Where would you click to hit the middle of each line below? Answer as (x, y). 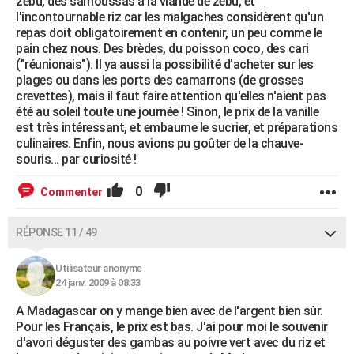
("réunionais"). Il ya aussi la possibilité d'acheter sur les (164, 65)
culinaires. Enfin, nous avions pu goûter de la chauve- (160, 144)
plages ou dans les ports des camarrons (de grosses (160, 81)
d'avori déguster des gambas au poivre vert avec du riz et (171, 343)
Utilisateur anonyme (99, 269)
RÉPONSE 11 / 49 (56, 233)
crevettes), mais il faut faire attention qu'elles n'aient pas (171, 96)
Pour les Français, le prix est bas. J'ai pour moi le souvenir (172, 327)
